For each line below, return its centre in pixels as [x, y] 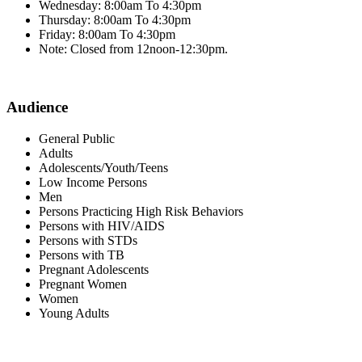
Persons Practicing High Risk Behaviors [141, 211]
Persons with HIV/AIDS [102, 225]
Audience [37, 107]
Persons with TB [82, 255]
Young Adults [74, 313]
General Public [77, 138]
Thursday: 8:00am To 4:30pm [115, 19]
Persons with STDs [88, 240]
